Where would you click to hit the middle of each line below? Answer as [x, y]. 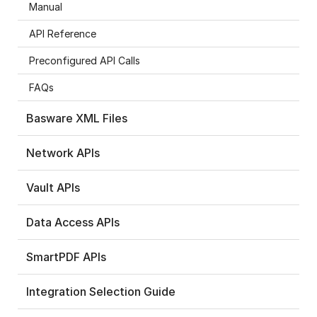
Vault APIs [53, 187]
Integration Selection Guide [101, 291]
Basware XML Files [77, 118]
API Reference [63, 33]
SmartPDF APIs [66, 257]
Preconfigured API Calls [85, 60]
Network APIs [63, 152]
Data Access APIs [73, 222]
